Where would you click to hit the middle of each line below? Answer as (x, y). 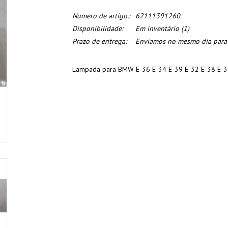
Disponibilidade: (97, 28)
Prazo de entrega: (99, 41)
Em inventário (157, 28)
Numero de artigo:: (101, 16)
